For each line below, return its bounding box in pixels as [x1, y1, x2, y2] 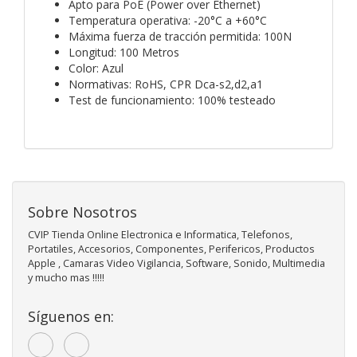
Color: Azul [69, 60, 124, 76]
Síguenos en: [28, 306, 114, 326]
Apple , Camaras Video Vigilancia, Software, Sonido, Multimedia [28, 256, 325, 270]
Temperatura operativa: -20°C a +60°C [69, 12, 267, 28]
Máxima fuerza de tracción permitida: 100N [69, 28, 292, 44]
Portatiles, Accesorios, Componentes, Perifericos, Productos [28, 241, 315, 256]
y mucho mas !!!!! [28, 270, 104, 284]
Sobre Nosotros [28, 202, 137, 222]
